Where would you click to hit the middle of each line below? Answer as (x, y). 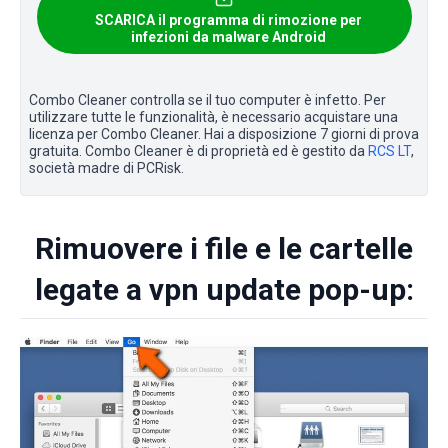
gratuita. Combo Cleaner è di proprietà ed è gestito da (198, 151)
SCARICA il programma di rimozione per (228, 20)
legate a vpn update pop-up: (224, 290)
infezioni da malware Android (228, 37)
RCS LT (389, 151)
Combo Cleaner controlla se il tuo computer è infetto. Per (207, 100)
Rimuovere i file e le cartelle (224, 249)
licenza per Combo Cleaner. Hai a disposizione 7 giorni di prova (224, 134)
